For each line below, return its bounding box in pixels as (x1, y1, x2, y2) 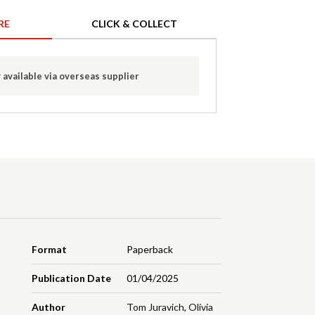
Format (32, 243, 67, 256)
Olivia (188, 301, 213, 314)
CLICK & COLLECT (91, 18, 177, 30)
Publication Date (32, 272, 112, 285)
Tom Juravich (126, 301, 184, 314)
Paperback (126, 243, 173, 256)
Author (32, 301, 66, 314)
